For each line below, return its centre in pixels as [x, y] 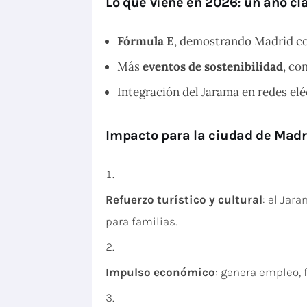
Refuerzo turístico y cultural [184, 200]
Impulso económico [161, 272]
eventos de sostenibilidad [213, 67]
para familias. [142, 222]
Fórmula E [146, 41]
